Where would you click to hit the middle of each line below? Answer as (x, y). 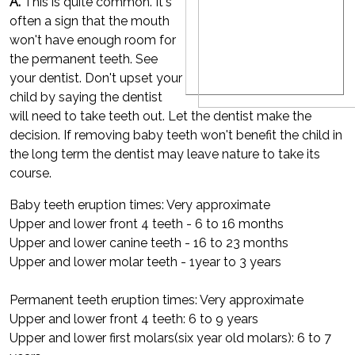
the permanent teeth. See (84, 59)
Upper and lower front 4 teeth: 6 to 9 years (134, 319)
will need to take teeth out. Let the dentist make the (160, 116)
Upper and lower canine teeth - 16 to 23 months (149, 243)
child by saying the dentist (86, 97)
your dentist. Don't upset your (96, 78)
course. (31, 173)
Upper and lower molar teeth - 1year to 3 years (145, 262)
